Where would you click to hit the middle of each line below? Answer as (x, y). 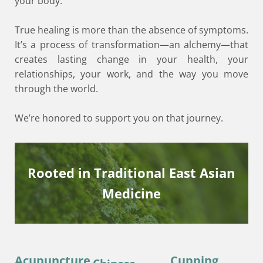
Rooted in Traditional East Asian (131, 173)
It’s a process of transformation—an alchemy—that (131, 45)
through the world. (56, 89)
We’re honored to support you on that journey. (119, 118)
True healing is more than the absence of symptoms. (131, 30)
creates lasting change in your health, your (131, 60)
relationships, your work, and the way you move (131, 74)
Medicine (131, 193)
